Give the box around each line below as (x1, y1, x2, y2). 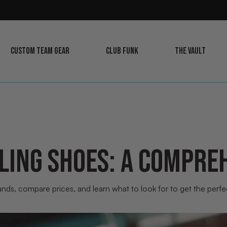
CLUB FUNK (106, 46, 138, 56)
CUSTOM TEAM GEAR (11, 46, 69, 56)
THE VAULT (175, 46, 206, 56)
